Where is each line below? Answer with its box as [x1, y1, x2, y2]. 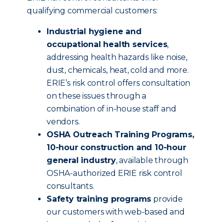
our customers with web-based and [47, 207, 185, 217]
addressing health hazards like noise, [47, 53, 187, 62]
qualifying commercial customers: [27, 6, 160, 15]
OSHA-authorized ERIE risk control [47, 168, 182, 178]
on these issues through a [47, 91, 147, 101]
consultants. [47, 181, 96, 191]
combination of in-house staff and [47, 104, 176, 113]
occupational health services [47, 40, 167, 49]
